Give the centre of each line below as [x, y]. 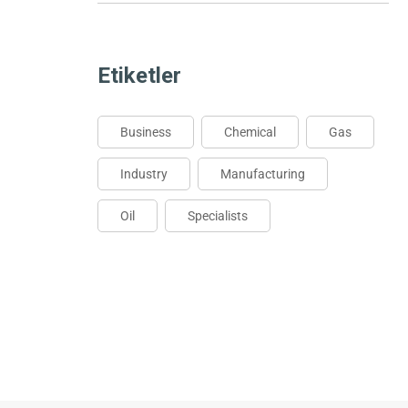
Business [146, 132]
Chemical [250, 132]
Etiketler [139, 76]
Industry [144, 174]
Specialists [218, 216]
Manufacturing [263, 174]
